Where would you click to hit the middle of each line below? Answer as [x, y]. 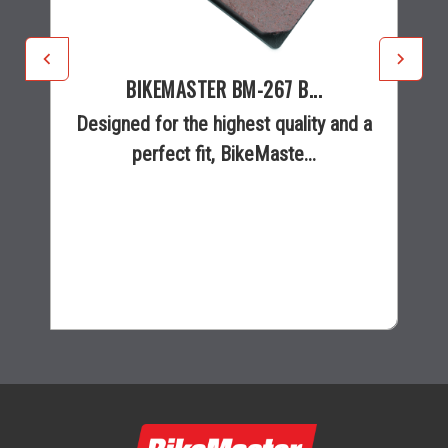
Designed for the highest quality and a [224, 123]
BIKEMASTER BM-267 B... [224, 88]
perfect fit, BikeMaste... [224, 153]
